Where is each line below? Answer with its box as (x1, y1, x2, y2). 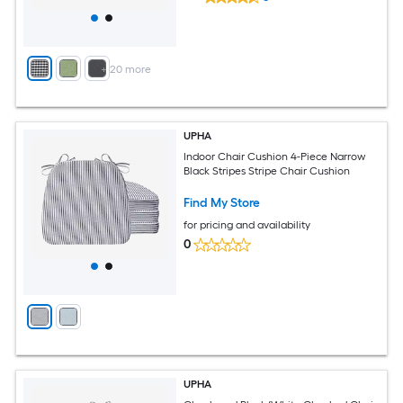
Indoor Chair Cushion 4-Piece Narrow (184, 149, 366, 163)
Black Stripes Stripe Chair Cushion (184, 164, 351, 177)
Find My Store (184, 194, 261, 210)
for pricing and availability (184, 218, 311, 231)
